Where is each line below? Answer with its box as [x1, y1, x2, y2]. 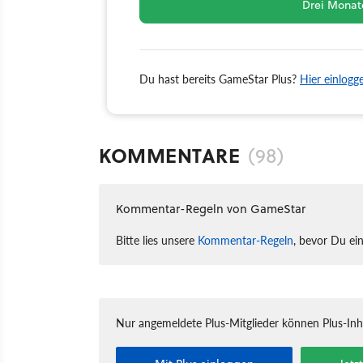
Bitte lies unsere [116, 232, 198, 249]
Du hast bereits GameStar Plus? [139, 70, 300, 88]
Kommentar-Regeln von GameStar [116, 200, 305, 218]
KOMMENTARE [99, 141, 240, 170]
